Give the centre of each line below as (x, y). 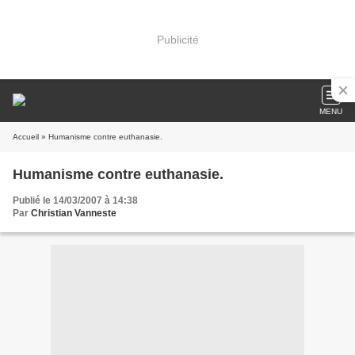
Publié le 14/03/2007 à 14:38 (75, 200)
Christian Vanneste (74, 213)
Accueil (26, 137)
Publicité (177, 39)
